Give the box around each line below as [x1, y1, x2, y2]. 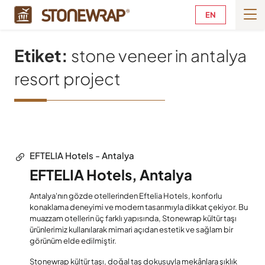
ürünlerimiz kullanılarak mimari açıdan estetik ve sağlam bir [30, 224, 233, 234]
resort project [14, 68, 121, 89]
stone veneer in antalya [68, 45, 247, 66]
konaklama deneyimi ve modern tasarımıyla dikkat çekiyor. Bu [30, 202, 248, 212]
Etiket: [14, 45, 68, 66]
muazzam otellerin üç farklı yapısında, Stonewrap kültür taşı [30, 213, 237, 223]
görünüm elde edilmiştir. [30, 235, 117, 245]
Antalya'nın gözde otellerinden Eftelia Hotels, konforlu [30, 190, 222, 201]
